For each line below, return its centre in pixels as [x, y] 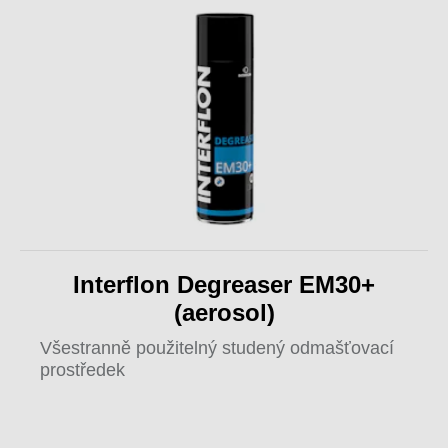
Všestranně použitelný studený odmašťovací [217, 348]
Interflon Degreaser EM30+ [224, 284]
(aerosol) [224, 312]
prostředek [82, 370]
